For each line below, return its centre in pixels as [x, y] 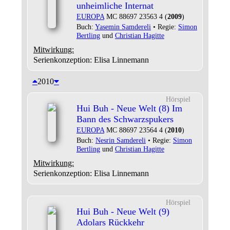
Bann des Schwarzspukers [125, 119]
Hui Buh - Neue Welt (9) [123, 212]
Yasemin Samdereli [123, 27]
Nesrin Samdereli [120, 140]
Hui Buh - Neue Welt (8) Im [129, 108]
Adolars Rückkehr [110, 222]
